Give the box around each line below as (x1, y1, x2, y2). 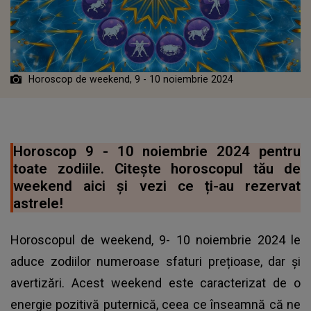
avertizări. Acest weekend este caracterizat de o (10, 275, 301, 290)
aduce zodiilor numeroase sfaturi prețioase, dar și (10, 253, 301, 269)
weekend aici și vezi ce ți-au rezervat (13, 177, 301, 194)
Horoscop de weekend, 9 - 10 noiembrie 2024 (28, 73, 233, 85)
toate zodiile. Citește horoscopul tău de (13, 160, 301, 177)
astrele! (13, 194, 63, 212)
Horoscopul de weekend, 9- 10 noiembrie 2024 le (10, 232, 301, 247)
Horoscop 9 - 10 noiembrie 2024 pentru (13, 142, 301, 160)
